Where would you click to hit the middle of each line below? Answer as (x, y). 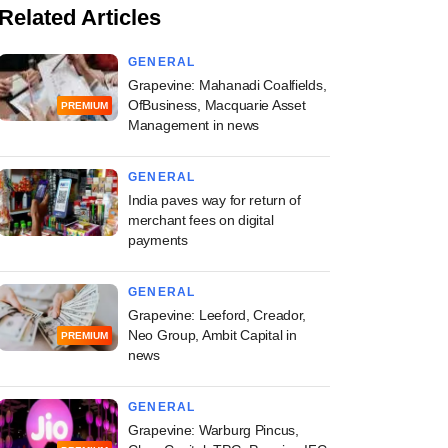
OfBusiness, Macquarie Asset (217, 105)
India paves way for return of (214, 200)
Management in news (193, 125)
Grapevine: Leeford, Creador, (217, 315)
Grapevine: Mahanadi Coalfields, (227, 85)
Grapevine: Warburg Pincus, (213, 430)
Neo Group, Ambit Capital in (212, 335)
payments (158, 240)
